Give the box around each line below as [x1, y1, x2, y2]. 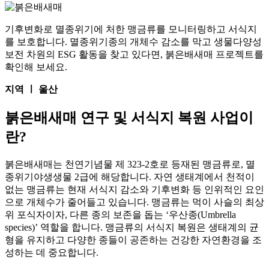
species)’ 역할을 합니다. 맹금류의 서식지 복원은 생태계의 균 [5, 222, 259, 233]
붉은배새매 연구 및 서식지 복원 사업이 [5, 110, 253, 126]
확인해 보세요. [5, 62, 67, 73]
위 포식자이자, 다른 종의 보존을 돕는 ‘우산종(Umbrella [5, 210, 236, 220]
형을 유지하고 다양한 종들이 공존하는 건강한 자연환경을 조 [5, 235, 262, 246]
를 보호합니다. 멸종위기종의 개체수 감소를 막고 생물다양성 [5, 37, 262, 47]
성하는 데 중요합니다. [5, 247, 98, 258]
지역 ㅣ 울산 [5, 84, 58, 95]
